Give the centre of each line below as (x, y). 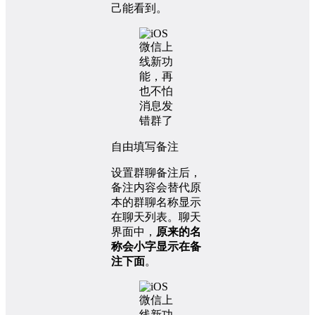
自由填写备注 (145, 146)
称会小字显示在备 (156, 246)
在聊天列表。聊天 (156, 217)
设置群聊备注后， (156, 172)
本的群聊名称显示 (156, 202)
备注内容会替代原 (156, 187)
